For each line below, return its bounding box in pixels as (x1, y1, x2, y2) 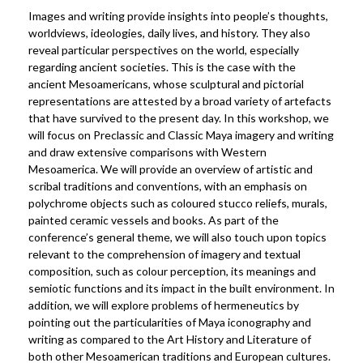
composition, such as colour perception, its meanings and (28, 264, 316, 278)
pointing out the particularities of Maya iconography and (28, 315, 311, 329)
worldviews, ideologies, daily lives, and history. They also (28, 26, 310, 40)
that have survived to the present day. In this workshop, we (28, 111, 329, 125)
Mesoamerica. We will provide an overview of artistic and (28, 162, 313, 176)
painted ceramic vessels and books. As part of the (28, 213, 279, 227)
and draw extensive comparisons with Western (28, 145, 267, 159)
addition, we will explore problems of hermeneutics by (28, 298, 299, 312)
